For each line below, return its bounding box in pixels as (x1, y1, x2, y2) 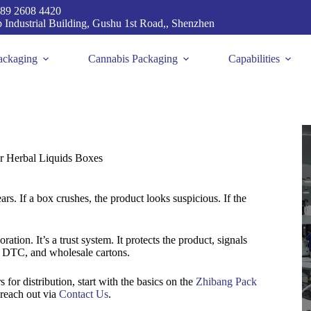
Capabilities (228, 53, 280, 65)
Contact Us (59, 288, 108, 301)
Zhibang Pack (196, 276, 257, 288)
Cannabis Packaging (87, 53, 178, 65)
